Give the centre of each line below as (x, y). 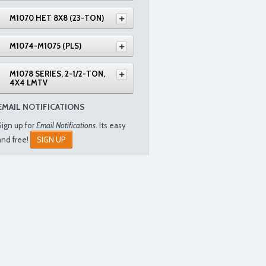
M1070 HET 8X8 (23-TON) (57, 18)
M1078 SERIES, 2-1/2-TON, (57, 74)
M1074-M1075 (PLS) (45, 46)
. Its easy (111, 125)
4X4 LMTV (28, 83)
